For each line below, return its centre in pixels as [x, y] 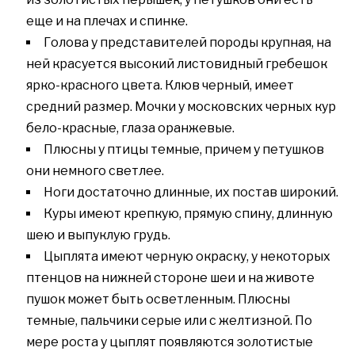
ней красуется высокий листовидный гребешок [176, 64]
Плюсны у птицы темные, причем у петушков [183, 150]
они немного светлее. [95, 171]
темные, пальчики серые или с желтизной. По [169, 321]
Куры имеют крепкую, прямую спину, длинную [188, 214]
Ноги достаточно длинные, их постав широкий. [191, 193]
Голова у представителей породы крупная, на [187, 43]
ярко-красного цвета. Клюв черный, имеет [160, 86]
